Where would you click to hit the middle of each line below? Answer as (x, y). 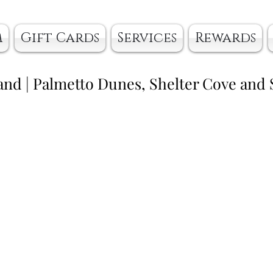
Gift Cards (60, 38)
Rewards (225, 38)
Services (147, 38)
